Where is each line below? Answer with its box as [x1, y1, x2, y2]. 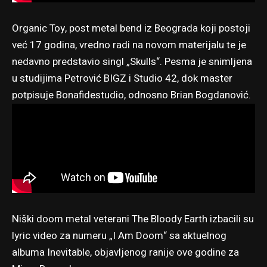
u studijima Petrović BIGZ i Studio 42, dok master [12, 70, 232, 86]
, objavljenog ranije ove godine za [90, 244, 239, 260]
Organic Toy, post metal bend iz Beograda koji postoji [12, 20, 250, 36]
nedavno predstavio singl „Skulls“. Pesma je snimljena [12, 54, 252, 69]
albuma [12, 244, 47, 260]
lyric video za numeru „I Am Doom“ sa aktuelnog [12, 228, 226, 243]
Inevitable [47, 244, 90, 260]
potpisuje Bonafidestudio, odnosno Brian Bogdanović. [12, 87, 251, 103]
